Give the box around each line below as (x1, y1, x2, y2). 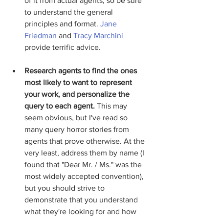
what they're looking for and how (24, 207, 138, 216)
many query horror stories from (24, 125, 131, 133)
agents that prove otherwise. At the (24, 137, 147, 145)
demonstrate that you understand (24, 196, 140, 204)
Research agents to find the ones (24, 66, 139, 75)
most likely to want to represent (24, 78, 134, 87)
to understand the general (24, 8, 115, 16)
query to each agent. (24, 102, 95, 110)
